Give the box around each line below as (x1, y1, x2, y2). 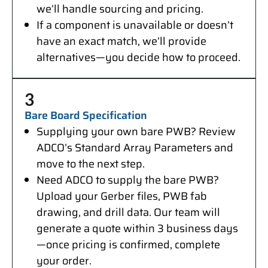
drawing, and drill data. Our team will (36, 204, 220, 221)
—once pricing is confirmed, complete (36, 236, 220, 254)
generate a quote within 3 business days (36, 220, 238, 237)
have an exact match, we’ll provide (36, 33, 206, 50)
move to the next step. (36, 156, 145, 173)
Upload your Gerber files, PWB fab (36, 188, 207, 205)
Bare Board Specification (25, 107, 147, 124)
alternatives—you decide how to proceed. (36, 49, 240, 66)
